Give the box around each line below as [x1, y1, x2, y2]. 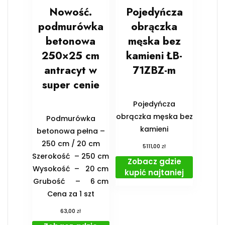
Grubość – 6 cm [33, 176, 108, 186]
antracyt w [44, 62, 97, 78]
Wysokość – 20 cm [33, 163, 109, 174]
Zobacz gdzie [127, 156, 181, 167]
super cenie [42, 77, 99, 92]
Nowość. [49, 4, 92, 20]
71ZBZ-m [133, 62, 176, 78]
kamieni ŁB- [126, 48, 183, 63]
